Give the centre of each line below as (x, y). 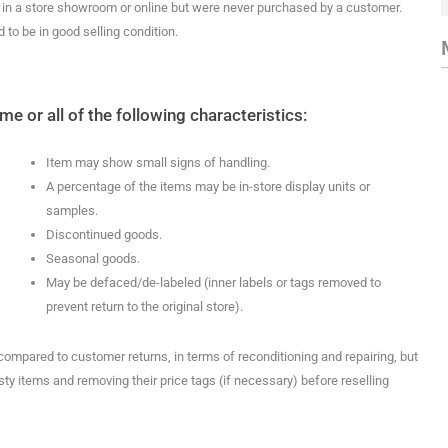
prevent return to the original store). (144, 306)
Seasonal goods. (92, 258)
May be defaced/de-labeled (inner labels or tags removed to (213, 282)
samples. (71, 210)
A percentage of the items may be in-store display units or (207, 186)
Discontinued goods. (103, 234)
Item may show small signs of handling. (157, 162)
